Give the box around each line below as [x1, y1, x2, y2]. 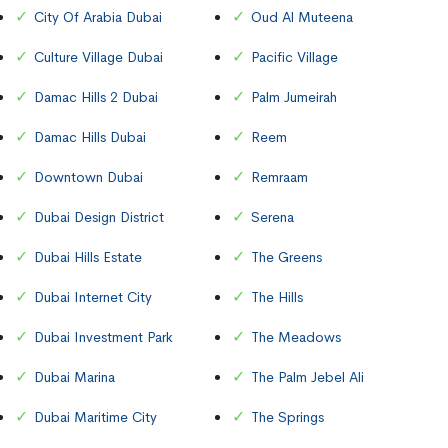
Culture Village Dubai [34, 47, 163, 66]
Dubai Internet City [34, 287, 152, 306]
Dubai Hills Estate [34, 247, 142, 266]
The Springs [251, 407, 324, 426]
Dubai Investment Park [34, 327, 173, 346]
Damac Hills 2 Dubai [34, 87, 158, 106]
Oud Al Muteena [251, 7, 353, 26]
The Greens [251, 247, 322, 266]
